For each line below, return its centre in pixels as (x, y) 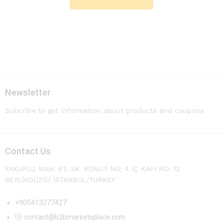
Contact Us (28, 151)
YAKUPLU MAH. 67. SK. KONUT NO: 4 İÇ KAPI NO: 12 (92, 169)
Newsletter (28, 92)
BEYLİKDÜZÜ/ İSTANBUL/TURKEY (60, 180)
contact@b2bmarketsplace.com (75, 217)
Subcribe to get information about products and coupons (104, 110)
